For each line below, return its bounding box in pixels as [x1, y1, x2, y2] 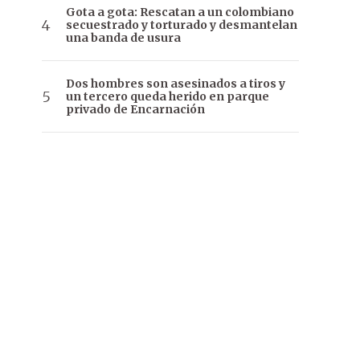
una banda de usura [66, 31, 181, 46]
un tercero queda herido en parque [66, 89, 269, 104]
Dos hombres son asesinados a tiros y [66, 76, 285, 92]
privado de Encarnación [66, 102, 205, 117]
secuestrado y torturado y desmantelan [66, 18, 297, 33]
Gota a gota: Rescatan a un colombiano [66, 5, 294, 20]
